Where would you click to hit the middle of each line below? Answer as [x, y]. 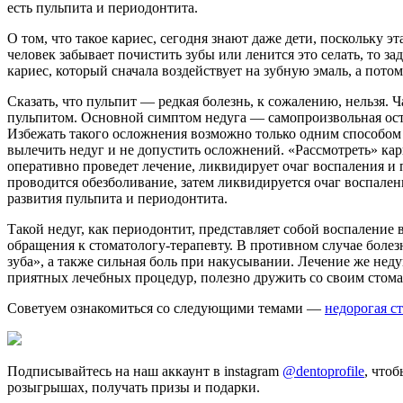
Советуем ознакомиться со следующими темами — [166, 309]
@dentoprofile [323, 372]
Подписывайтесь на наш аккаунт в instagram [145, 372]
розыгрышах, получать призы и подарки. [134, 388]
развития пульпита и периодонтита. [117, 199]
